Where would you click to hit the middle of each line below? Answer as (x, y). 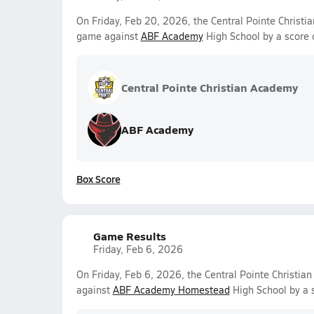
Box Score (98, 179)
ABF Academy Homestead (171, 290)
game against (108, 36)
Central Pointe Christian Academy (209, 87)
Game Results (129, 236)
